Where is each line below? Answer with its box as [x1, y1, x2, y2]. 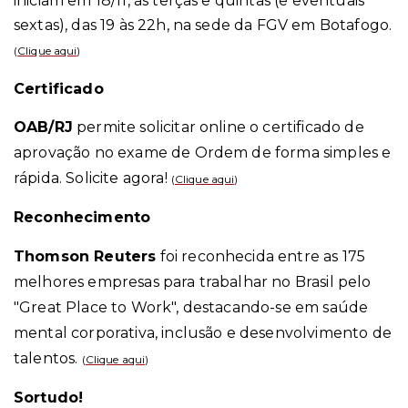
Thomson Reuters [14, 248, 157, 266]
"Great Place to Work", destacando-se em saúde [14, 299, 369, 317]
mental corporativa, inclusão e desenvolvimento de [14, 324, 392, 342]
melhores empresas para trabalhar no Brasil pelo [14, 273, 372, 291]
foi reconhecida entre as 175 [156, 248, 366, 266]
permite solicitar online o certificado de [72, 118, 364, 137]
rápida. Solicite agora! [14, 169, 171, 188]
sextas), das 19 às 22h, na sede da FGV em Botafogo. [14, 16, 393, 35]
